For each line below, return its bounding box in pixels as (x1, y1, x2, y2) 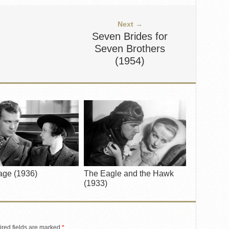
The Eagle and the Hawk (84, 169, 174, 178)
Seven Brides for (92, 31, 168, 42)
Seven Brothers (95, 43, 165, 54)
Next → (117, 20, 143, 28)
